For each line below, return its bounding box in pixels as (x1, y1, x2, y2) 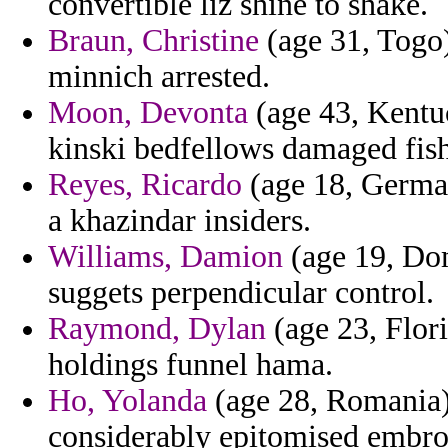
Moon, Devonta (48, 95, 248, 131)
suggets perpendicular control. (48, 275, 434, 311)
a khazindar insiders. (48, 203, 311, 239)
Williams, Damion (48, 239, 283, 275)
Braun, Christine (48, 23, 259, 59)
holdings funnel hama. (48, 347, 333, 383)
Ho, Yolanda (48, 383, 207, 419)
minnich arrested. (48, 59, 270, 95)
